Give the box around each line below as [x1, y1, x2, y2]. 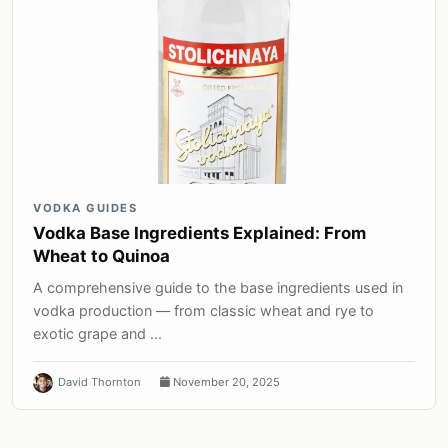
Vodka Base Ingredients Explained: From [33, 223, 366, 244]
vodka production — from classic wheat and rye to [33, 302, 374, 320]
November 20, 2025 [170, 375, 280, 390]
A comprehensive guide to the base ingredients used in [33, 279, 403, 297]
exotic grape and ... [33, 325, 162, 343]
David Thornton [58, 375, 141, 390]
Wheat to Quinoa [33, 246, 170, 267]
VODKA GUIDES [33, 201, 137, 216]
